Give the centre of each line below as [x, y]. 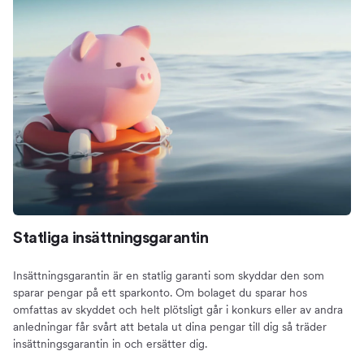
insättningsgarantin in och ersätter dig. [110, 344]
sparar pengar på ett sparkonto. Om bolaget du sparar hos [160, 293]
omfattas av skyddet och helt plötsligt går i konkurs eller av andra [178, 310]
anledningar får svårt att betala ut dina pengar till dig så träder [170, 327]
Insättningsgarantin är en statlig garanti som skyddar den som [169, 276]
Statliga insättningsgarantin [110, 238]
